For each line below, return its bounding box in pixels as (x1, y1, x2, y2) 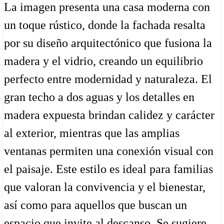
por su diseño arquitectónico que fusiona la (4, 36, 212, 50)
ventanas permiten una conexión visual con (4, 144, 213, 158)
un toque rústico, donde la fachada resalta (4, 18, 205, 32)
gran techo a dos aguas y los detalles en (4, 90, 194, 104)
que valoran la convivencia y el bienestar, (4, 180, 205, 194)
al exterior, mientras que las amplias (4, 126, 179, 140)
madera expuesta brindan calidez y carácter (4, 108, 214, 122)
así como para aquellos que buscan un (4, 198, 187, 212)
